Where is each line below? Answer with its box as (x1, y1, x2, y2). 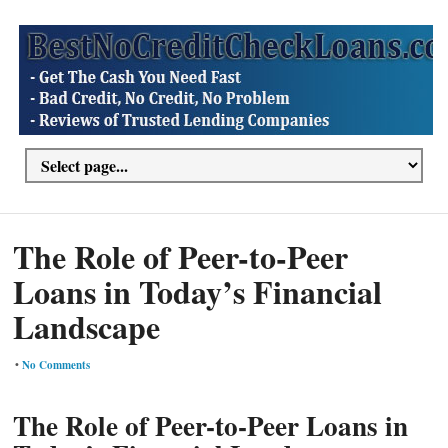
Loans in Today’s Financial (13, 268, 383, 315)
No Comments (22, 357, 91, 373)
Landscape (13, 303, 161, 350)
